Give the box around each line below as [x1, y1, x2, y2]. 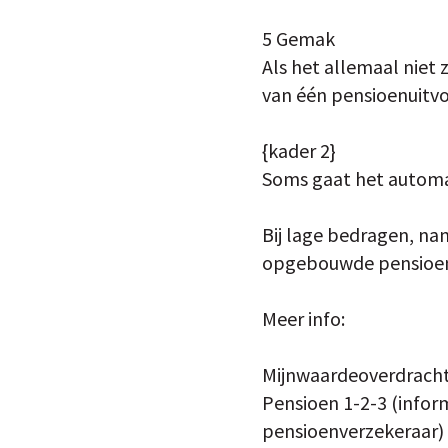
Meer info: [262, 306, 345, 331]
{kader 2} [262, 138, 336, 163]
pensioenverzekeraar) [262, 418, 444, 443]
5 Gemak [262, 26, 335, 51]
